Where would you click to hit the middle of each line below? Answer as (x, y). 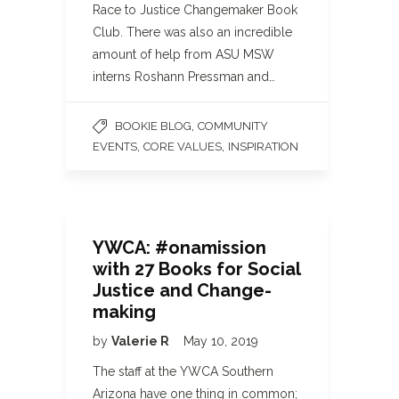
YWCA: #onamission (179, 248)
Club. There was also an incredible (192, 32)
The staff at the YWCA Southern (183, 371)
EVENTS (115, 147)
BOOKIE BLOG (153, 126)
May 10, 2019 (221, 341)
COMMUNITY (233, 126)
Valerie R (142, 341)
